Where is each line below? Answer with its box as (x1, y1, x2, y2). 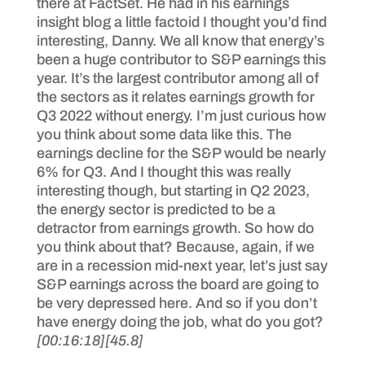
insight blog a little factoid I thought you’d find (36, 13, 327, 30)
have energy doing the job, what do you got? (36, 313, 323, 330)
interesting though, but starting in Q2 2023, (36, 182, 310, 199)
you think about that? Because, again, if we (36, 238, 314, 255)
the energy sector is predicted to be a (36, 200, 275, 218)
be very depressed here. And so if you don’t (36, 294, 317, 311)
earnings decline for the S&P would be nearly (36, 144, 326, 161)
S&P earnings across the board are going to (36, 275, 319, 292)
